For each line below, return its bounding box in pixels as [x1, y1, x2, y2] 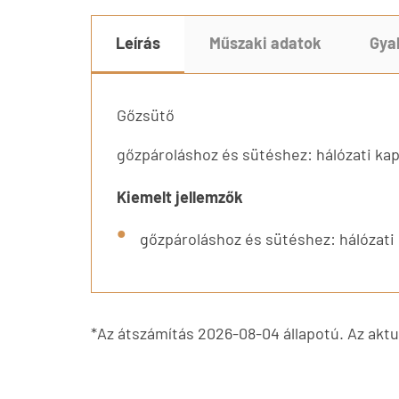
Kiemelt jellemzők [117, 186, 243, 207]
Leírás [116, 33, 161, 53]
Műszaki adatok [208, 33, 322, 53]
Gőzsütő [117, 104, 175, 125]
